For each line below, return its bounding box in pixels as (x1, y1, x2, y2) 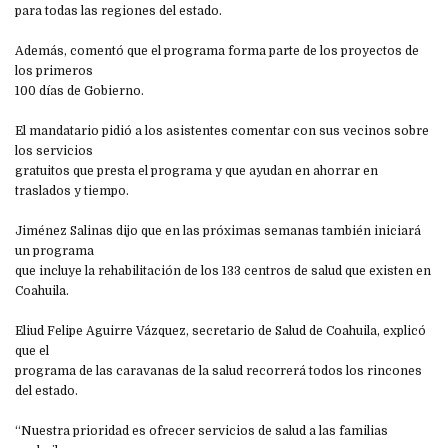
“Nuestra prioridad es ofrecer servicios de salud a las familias (15, 424, 388, 439)
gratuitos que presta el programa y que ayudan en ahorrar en (15, 164, 378, 179)
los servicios (15, 144, 93, 159)
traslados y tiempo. (15, 184, 129, 199)
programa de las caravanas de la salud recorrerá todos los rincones (15, 364, 422, 379)
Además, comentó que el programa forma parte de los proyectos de (15, 44, 419, 59)
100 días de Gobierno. (15, 84, 144, 99)
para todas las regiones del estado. (15, 4, 222, 19)
